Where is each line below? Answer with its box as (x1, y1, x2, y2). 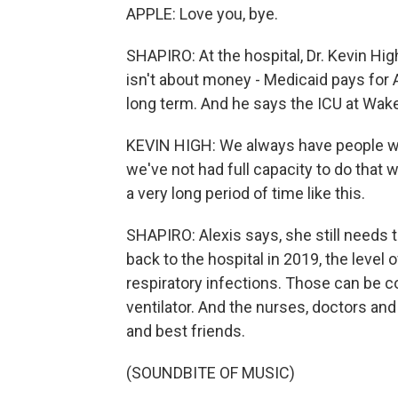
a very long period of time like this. (126, 184, 365, 203)
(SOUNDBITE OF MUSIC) (126, 363, 295, 382)
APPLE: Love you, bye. (126, 4, 278, 23)
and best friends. (126, 322, 245, 340)
